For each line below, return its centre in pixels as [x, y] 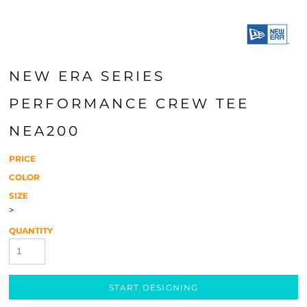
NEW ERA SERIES [87, 76]
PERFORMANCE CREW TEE [129, 103]
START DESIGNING [153, 288]
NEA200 [45, 131]
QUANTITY [31, 231]
